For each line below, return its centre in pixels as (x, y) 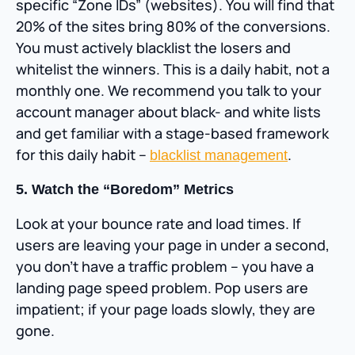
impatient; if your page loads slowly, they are (166, 309)
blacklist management (219, 156)
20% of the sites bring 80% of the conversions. (173, 27)
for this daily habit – (83, 155)
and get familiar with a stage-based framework (172, 134)
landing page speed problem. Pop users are (162, 288)
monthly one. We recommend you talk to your (169, 91)
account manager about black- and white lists (168, 112)
